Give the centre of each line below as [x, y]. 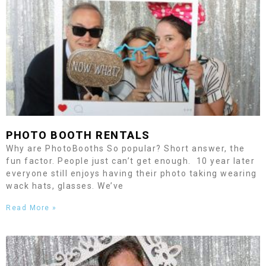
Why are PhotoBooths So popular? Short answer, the [126, 148]
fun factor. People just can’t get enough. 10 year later [130, 161]
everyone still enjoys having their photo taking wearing [132, 173]
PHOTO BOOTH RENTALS [78, 135]
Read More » [31, 208]
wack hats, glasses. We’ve [65, 186]
